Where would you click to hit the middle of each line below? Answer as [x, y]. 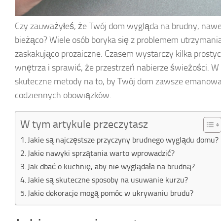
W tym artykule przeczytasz [84, 124]
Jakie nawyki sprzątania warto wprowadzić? [101, 153]
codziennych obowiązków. [63, 95]
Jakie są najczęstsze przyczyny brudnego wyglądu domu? [123, 140]
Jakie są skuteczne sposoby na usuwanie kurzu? [108, 180]
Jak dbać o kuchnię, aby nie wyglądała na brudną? [111, 166]
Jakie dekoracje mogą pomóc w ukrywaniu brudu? [111, 193]
